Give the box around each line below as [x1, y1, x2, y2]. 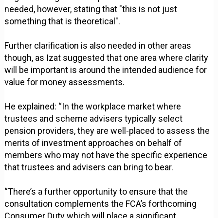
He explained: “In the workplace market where [4, 101, 182, 112]
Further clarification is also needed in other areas [4, 40, 192, 51]
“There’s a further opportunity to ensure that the [4, 186, 188, 197]
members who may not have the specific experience [4, 150, 208, 161]
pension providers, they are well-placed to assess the [4, 126, 210, 136]
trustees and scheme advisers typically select [4, 113, 183, 124]
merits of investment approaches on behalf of [4, 138, 182, 148]
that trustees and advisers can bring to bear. [4, 162, 174, 173]
